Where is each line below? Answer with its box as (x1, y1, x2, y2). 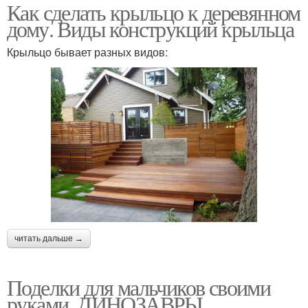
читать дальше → (14, 234, 83, 244)
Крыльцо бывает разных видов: (7, 44, 168, 60)
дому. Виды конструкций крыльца (7, 14, 294, 44)
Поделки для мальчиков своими (7, 272, 271, 302)
